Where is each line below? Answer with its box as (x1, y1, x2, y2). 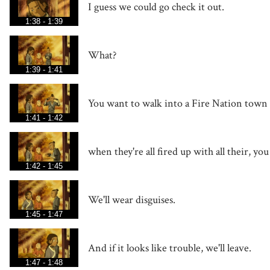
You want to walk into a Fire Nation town (88, 96, 268, 110)
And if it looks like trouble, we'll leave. (88, 240, 251, 255)
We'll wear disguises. (88, 192, 175, 207)
